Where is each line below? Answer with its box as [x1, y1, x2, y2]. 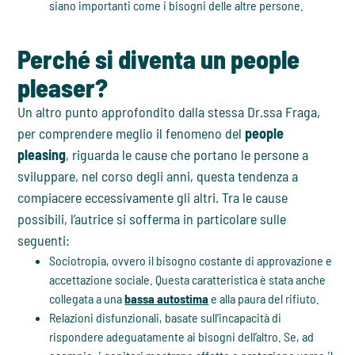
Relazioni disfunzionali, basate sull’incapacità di [49, 310, 282, 326]
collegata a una [49, 291, 125, 307]
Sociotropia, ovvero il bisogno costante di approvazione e [49, 253, 333, 269]
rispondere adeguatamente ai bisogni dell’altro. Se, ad [49, 329, 315, 345]
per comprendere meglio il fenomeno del [17, 124, 246, 143]
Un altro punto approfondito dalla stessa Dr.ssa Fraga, [17, 103, 321, 121]
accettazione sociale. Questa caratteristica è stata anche [49, 272, 326, 288]
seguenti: [17, 231, 71, 250]
